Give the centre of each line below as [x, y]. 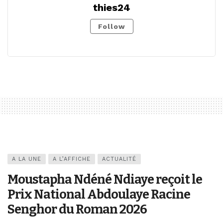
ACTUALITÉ [119, 159]
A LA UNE [27, 159]
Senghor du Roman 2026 [77, 209]
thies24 [111, 7]
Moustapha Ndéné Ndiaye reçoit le [105, 179]
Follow [111, 26]
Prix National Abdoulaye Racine [99, 194]
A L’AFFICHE [72, 159]
